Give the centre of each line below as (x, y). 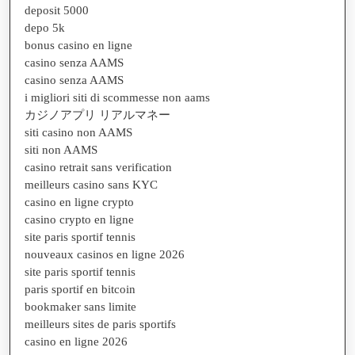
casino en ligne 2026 (76, 341)
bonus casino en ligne (78, 45)
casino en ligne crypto (79, 202)
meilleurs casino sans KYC (91, 184)
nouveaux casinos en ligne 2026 (105, 254)
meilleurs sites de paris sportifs (100, 324)
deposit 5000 (57, 10)
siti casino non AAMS (78, 132)
